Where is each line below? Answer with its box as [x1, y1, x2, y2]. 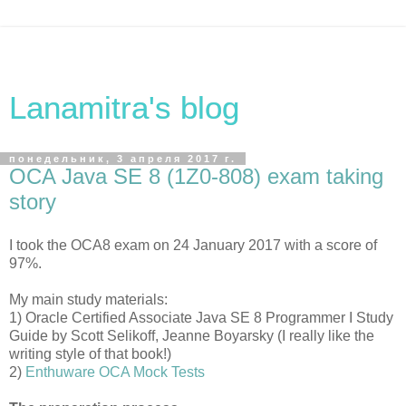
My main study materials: [9, 291, 168, 307]
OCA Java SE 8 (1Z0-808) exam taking [9, 164, 383, 188]
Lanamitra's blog [9, 91, 239, 125]
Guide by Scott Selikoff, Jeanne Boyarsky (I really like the [9, 327, 374, 343]
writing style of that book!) [9, 345, 171, 362]
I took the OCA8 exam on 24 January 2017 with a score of [9, 237, 377, 253]
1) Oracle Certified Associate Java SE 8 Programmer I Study [9, 309, 393, 325]
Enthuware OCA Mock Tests [25, 363, 205, 380]
